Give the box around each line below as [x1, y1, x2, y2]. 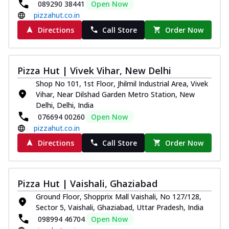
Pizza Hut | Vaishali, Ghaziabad [17, 177, 157, 190]
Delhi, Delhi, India [36, 100, 94, 110]
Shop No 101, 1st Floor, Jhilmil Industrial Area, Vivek [36, 78, 208, 88]
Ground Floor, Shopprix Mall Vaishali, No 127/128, [36, 191, 201, 201]
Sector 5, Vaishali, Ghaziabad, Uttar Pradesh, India [36, 202, 203, 212]
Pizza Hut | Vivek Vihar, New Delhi [17, 64, 171, 77]
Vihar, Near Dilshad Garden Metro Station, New [36, 89, 195, 99]
